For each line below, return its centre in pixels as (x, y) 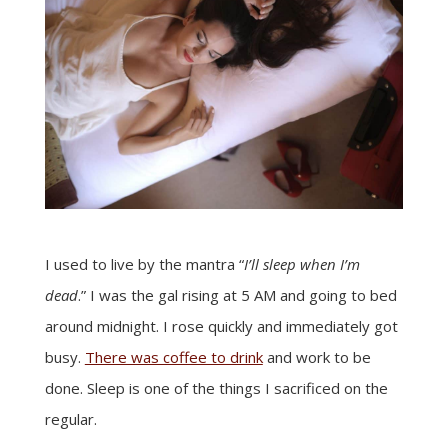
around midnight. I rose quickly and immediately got (221, 326)
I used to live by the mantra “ (144, 264)
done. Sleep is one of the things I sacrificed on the (216, 388)
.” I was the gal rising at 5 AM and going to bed (237, 295)
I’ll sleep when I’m (301, 264)
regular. (70, 419)
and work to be (316, 357)
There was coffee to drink (173, 357)
